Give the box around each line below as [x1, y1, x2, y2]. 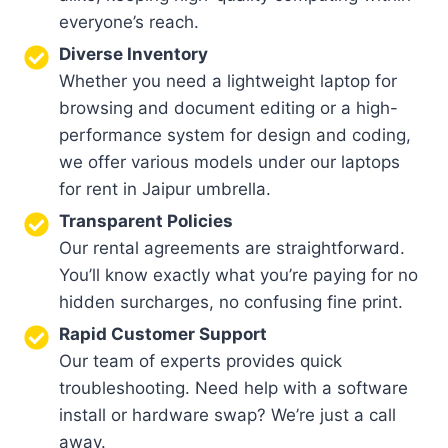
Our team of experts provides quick [59, 350, 342, 371]
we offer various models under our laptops [59, 151, 400, 172]
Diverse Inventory [59, 43, 208, 64]
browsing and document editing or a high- [59, 97, 398, 118]
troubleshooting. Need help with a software [59, 377, 408, 398]
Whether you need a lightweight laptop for [59, 70, 397, 91]
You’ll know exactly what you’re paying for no [59, 264, 418, 285]
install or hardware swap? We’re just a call [59, 404, 396, 425]
